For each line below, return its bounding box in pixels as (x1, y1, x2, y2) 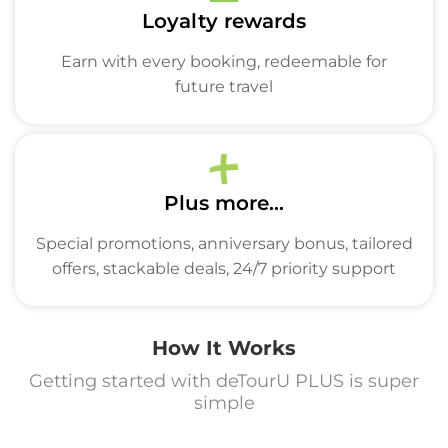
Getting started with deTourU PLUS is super (29, 370, 419, 392)
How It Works (152, 336, 296, 360)
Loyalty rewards (142, 9, 306, 33)
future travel (175, 77, 273, 96)
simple (193, 392, 255, 414)
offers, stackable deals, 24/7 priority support (52, 259, 396, 278)
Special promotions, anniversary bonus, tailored (35, 234, 413, 253)
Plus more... (164, 191, 284, 215)
